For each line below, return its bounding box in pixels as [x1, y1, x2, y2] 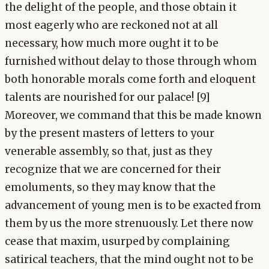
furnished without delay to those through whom [5, 55, 257, 68]
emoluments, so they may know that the [5, 181, 216, 195]
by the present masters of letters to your [5, 127, 214, 141]
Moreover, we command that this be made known [5, 109, 262, 122]
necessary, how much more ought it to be [5, 37, 219, 50]
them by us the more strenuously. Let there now [5, 217, 253, 231]
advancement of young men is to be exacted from [5, 199, 261, 213]
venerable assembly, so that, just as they [5, 145, 212, 159]
